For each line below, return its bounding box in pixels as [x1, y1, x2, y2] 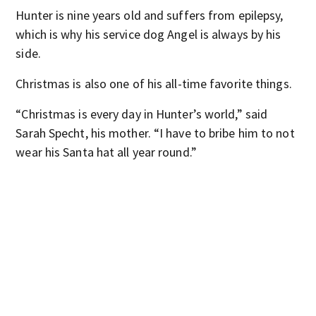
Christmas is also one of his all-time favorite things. [16, 75, 292, 92]
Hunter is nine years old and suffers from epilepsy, [16, 7, 284, 23]
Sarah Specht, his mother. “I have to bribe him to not [16, 125, 295, 141]
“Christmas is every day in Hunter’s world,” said [16, 106, 268, 122]
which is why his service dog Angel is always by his [16, 26, 281, 42]
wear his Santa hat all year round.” [16, 144, 197, 160]
